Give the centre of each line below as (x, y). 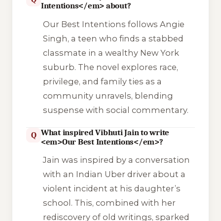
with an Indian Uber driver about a (114, 174)
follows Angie (155, 24)
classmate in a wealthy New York (111, 53)
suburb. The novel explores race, (110, 67)
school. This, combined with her (109, 203)
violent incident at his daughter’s (111, 189)
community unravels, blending (108, 95)
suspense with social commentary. (115, 110)
